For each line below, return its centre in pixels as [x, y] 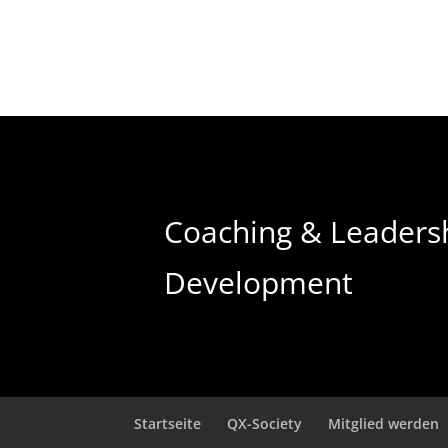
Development [259, 282]
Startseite [168, 424]
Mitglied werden [384, 424]
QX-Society [265, 424]
